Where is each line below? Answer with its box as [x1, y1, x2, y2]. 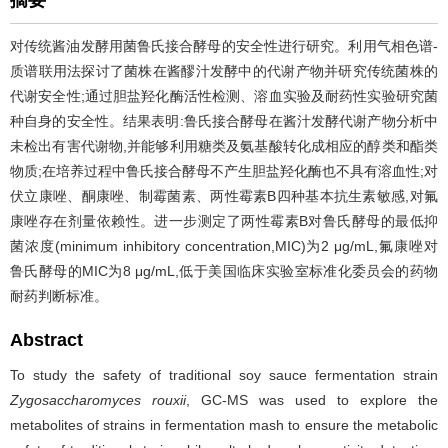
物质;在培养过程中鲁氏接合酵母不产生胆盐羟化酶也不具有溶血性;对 [10, 163, 438, 179]
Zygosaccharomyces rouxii [10, 392, 186, 408]
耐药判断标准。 [10, 288, 108, 304]
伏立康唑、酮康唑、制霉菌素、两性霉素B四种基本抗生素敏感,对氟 [10, 188, 438, 204]
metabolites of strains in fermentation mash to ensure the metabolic [10, 417, 438, 433]
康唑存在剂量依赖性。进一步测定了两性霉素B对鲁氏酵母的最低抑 [10, 213, 438, 229]
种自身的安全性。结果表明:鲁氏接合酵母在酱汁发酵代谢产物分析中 [10, 113, 438, 129]
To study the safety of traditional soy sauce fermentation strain [10, 367, 438, 383]
